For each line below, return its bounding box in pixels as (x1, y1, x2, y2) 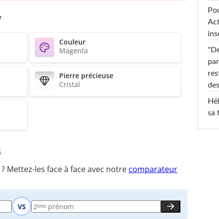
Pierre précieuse (59, 70, 113, 80)
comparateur (129, 164, 177, 175)
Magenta (59, 45, 88, 55)
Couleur (59, 37, 86, 46)
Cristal (59, 79, 80, 89)
